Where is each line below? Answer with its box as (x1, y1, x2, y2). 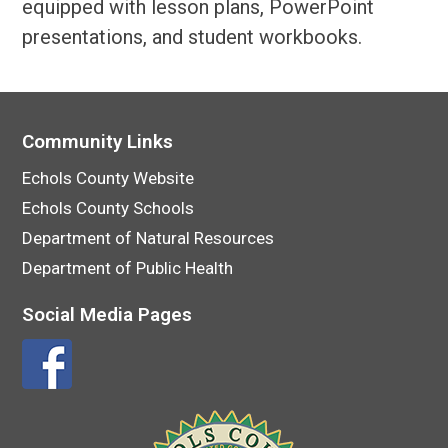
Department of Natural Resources (22, 227, 275, 248)
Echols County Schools (22, 197, 195, 218)
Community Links (22, 129, 174, 153)
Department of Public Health (22, 257, 234, 278)
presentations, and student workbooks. (22, 24, 363, 49)
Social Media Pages (22, 302, 193, 326)
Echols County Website (22, 167, 195, 188)
